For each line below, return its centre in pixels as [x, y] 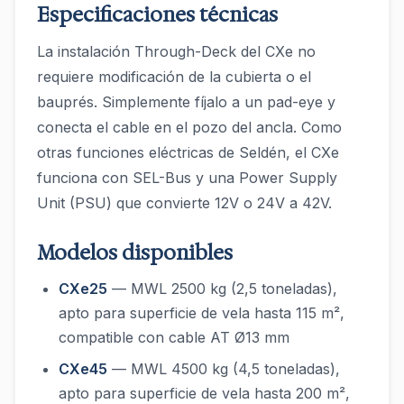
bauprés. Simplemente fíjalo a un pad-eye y [186, 102]
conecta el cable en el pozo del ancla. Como [189, 127]
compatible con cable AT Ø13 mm [174, 337]
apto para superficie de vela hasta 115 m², [202, 313]
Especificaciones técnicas [157, 15]
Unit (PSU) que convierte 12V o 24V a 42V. [184, 203]
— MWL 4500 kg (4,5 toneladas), [224, 369]
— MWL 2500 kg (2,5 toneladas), [222, 289]
